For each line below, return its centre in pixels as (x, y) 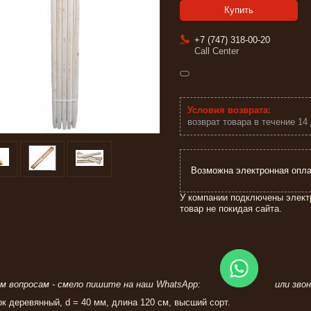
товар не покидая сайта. (231, 208)
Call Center (217, 51)
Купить (239, 10)
